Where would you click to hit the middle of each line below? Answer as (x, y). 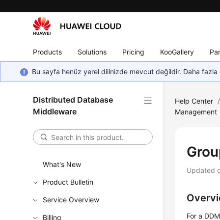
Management (196, 112)
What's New (62, 164)
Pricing (134, 52)
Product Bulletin (68, 182)
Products (48, 52)
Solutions (92, 52)
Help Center (194, 101)
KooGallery (177, 52)
